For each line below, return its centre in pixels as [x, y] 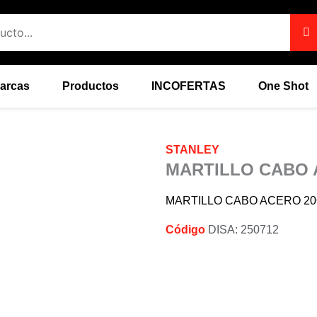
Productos [91, 86]
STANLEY [192, 150]
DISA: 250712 [242, 230]
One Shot [284, 86]
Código [185, 230]
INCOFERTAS [189, 86]
